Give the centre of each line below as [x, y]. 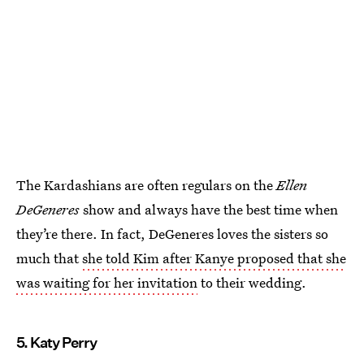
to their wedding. [252, 282]
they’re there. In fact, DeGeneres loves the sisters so [172, 234]
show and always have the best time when [210, 209]
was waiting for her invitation [107, 282]
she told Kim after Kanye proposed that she [214, 258]
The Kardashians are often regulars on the [146, 185]
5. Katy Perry [56, 342]
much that [49, 258]
